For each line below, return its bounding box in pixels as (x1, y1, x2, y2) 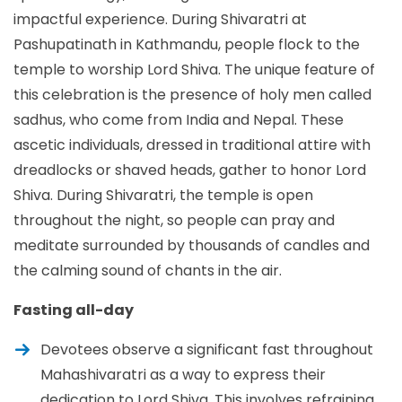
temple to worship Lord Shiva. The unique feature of (13, 58, 375, 80)
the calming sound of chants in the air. (13, 259, 282, 281)
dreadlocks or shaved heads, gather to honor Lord (13, 159, 366, 180)
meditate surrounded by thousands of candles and (13, 234, 370, 256)
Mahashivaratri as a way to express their (40, 363, 326, 385)
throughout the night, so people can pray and (13, 209, 335, 231)
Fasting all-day (13, 299, 134, 320)
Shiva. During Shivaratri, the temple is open (13, 184, 313, 205)
